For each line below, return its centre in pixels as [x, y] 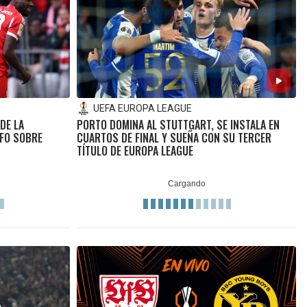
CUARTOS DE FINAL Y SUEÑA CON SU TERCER [174, 138]
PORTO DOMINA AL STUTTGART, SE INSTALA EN [178, 125]
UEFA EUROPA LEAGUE [142, 109]
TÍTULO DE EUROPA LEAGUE [135, 151]
